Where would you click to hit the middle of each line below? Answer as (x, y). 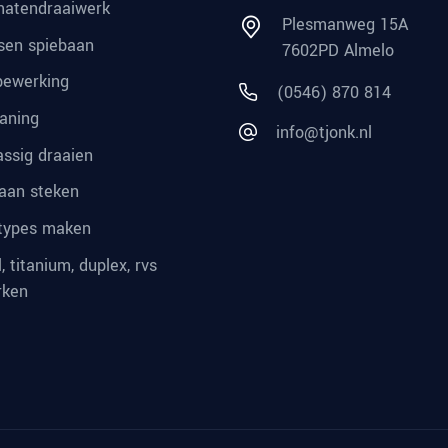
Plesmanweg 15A (345, 24)
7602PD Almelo (338, 50)
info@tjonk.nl (324, 132)
